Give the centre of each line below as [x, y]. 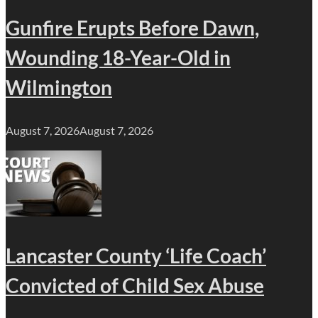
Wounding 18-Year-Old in [118, 58]
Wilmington [59, 88]
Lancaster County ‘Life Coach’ [136, 256]
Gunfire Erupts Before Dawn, [132, 28]
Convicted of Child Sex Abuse [135, 286]
